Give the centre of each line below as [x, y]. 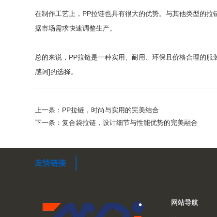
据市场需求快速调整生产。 [76, 28]
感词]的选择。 [56, 72]
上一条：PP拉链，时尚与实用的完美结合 [97, 110]
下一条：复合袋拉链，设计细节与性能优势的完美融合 [116, 123]
